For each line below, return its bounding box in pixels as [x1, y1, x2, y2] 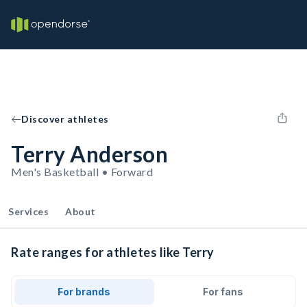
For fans [202, 286, 243, 297]
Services [8, 206, 49, 217]
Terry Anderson [11, 140, 168, 167]
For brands [58, 286, 111, 297]
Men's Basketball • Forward [11, 165, 153, 178]
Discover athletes [21, 113, 109, 125]
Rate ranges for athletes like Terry [11, 245, 214, 260]
